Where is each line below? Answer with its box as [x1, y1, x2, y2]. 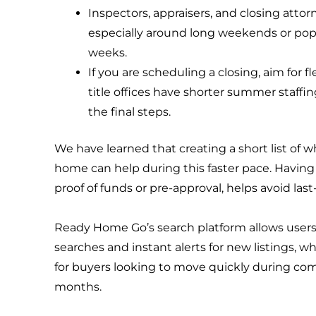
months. [54, 279, 102, 293]
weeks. [88, 45, 128, 59]
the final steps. [88, 104, 171, 119]
